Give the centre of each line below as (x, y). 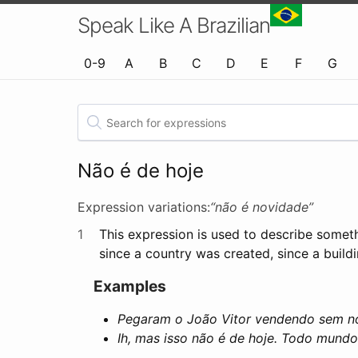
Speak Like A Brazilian (174, 25)
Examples (130, 286)
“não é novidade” (262, 207)
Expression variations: (144, 207)
